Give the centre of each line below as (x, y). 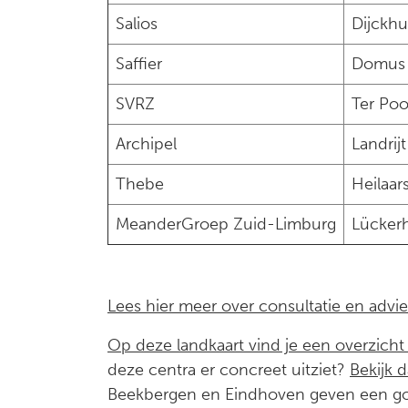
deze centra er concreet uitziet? (229, 370)
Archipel (146, 144)
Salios (137, 24)
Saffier (139, 64)
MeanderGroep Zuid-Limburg (226, 224)
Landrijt (379, 144)
